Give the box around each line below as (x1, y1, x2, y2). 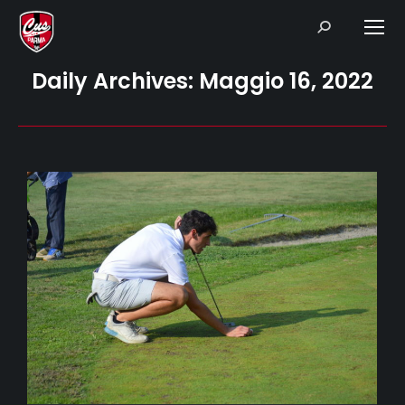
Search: (316, 16, 358, 33)
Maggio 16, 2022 (199, 66, 373, 96)
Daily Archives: (32, 66, 199, 96)
